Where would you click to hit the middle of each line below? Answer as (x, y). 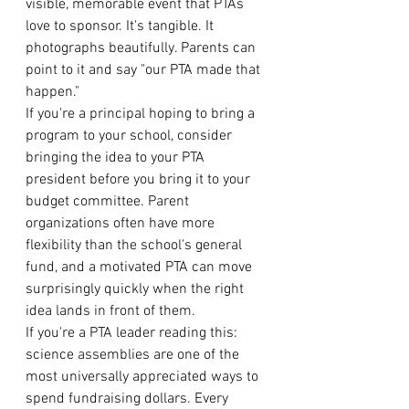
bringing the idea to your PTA (117, 157)
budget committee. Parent (109, 201)
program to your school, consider (131, 136)
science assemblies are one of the (134, 355)
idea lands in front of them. (110, 311)
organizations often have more (122, 223)
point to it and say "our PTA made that (145, 70)
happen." (52, 92)
